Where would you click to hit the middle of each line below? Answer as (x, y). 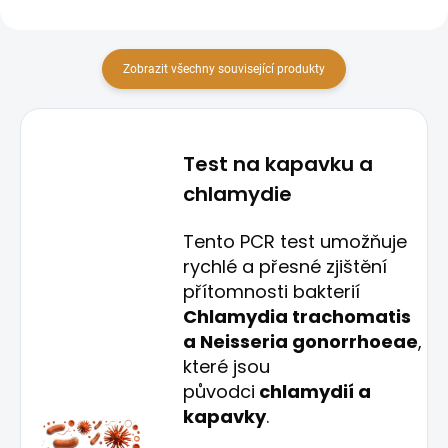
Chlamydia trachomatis (297, 316)
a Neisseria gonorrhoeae (301, 341)
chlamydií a (313, 391)
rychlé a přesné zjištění (285, 266)
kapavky (225, 416)
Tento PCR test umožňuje (295, 241)
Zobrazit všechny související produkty (224, 69)
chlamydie (238, 194)
